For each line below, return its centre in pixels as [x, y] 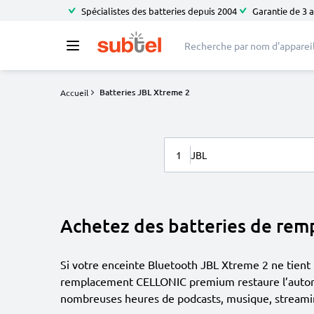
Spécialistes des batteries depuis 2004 [159, 11]
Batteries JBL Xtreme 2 [145, 92]
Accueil [74, 93]
